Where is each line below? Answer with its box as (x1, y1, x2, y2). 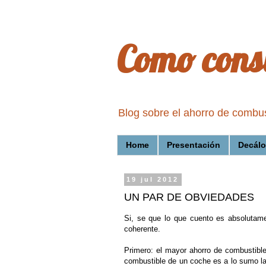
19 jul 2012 (126, 176, 179, 183)
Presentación (167, 140, 220, 150)
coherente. (124, 224, 160, 234)
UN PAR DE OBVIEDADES (124, 191, 254, 204)
